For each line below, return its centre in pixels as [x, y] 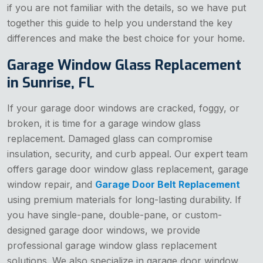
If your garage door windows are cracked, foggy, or [123, 108]
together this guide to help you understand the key [120, 23]
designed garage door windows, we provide [104, 230]
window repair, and [51, 184]
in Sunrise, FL [51, 82]
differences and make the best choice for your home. [126, 38]
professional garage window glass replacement [112, 245]
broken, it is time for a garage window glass [104, 123]
